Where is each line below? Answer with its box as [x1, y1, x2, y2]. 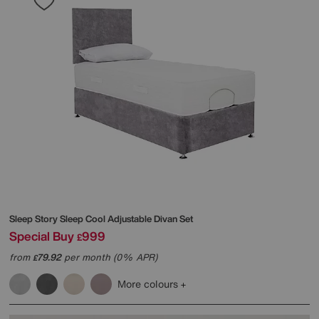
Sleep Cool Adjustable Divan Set [60, 211, 193, 226]
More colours [117, 276, 181, 291]
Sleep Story [9, 211, 60, 226]
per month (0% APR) [61, 250, 157, 264]
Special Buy [9, 226, 74, 245]
